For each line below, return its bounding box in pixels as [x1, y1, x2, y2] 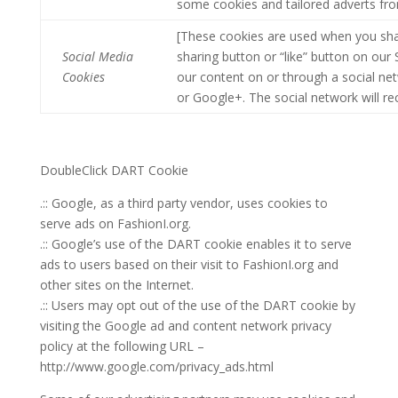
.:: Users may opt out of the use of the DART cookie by [39, 297, 355, 314]
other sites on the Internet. [39, 276, 194, 293]
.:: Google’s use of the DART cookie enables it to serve [39, 235, 352, 252]
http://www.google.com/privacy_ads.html [39, 358, 274, 375]
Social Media [61, 48, 133, 65]
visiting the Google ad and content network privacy [39, 317, 331, 334]
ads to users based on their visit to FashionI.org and [39, 256, 338, 273]
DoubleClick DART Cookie [39, 162, 188, 179]
